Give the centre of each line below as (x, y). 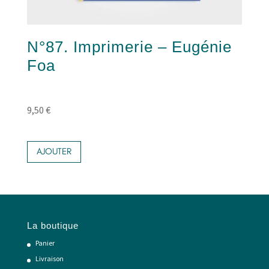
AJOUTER (54, 152)
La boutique (53, 225)
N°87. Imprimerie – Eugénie (129, 47)
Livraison (49, 258)
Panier (45, 243)
